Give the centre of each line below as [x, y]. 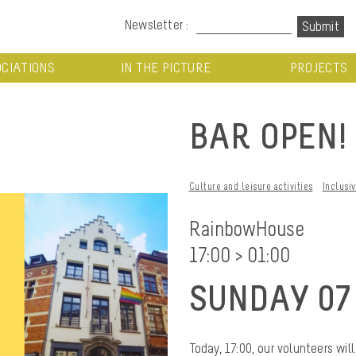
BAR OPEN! [267, 135]
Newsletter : [157, 25]
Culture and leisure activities [251, 186]
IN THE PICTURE [166, 68]
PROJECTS [319, 68]
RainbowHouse [246, 228]
